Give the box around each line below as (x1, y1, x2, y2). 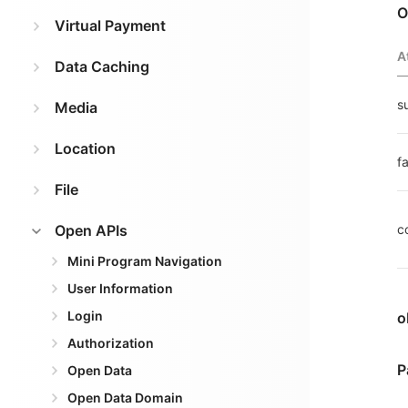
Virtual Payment (55, 16, 166, 35)
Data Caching (55, 57, 149, 76)
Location (55, 139, 116, 158)
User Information (67, 280, 173, 296)
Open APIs (55, 221, 127, 240)
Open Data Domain (67, 390, 183, 405)
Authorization (67, 335, 154, 351)
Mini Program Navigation (67, 253, 222, 269)
